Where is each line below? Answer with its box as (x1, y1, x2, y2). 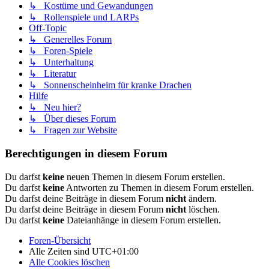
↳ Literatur (29, 68, 76, 79)
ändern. (186, 193, 217, 204)
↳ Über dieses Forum (29, 113, 116, 124)
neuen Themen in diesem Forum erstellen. (64, 171, 225, 182)
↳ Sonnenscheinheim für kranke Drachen (29, 80, 192, 91)
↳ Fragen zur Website (29, 125, 117, 136)
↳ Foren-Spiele (29, 46, 92, 56)
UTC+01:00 (92, 246, 139, 256)
